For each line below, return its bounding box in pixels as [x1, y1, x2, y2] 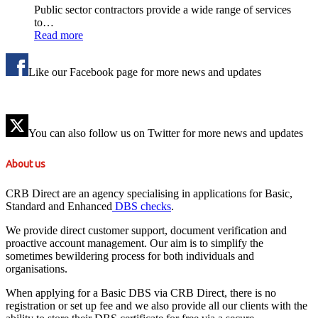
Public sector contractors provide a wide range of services [34, 4, 291, 16]
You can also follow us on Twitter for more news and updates [28, 127, 303, 140]
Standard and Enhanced [6, 199, 112, 212]
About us [6, 158, 45, 170]
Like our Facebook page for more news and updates [28, 66, 261, 79]
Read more [34, 29, 83, 42]
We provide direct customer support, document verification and [6, 224, 287, 236]
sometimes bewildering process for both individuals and [6, 249, 254, 262]
